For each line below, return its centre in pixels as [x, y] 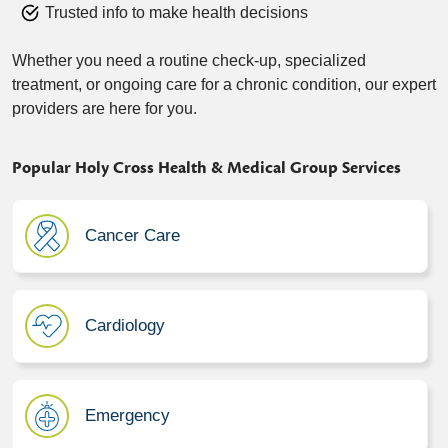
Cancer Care [132, 236]
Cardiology [125, 326]
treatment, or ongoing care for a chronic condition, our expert [224, 84]
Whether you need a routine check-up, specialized [189, 60]
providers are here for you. [104, 108]
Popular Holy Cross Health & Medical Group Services [206, 167]
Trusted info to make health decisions [176, 12]
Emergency [127, 416]
